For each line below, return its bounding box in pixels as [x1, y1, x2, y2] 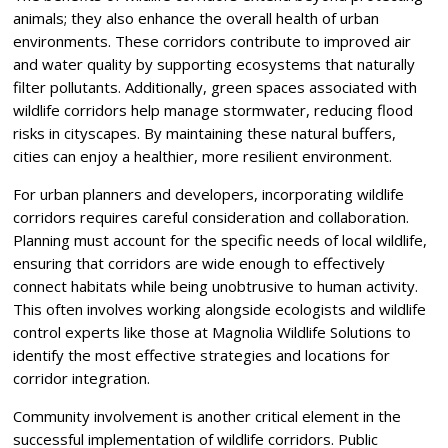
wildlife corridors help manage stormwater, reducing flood [13, 100, 414, 121]
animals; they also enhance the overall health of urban [13, 8, 380, 29]
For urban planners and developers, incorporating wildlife [13, 184, 405, 205]
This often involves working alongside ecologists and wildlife [13, 299, 427, 320]
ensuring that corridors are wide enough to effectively [13, 253, 386, 274]
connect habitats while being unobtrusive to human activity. [13, 276, 419, 297]
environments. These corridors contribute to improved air [13, 31, 412, 52]
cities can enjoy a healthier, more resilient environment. [13, 146, 393, 167]
